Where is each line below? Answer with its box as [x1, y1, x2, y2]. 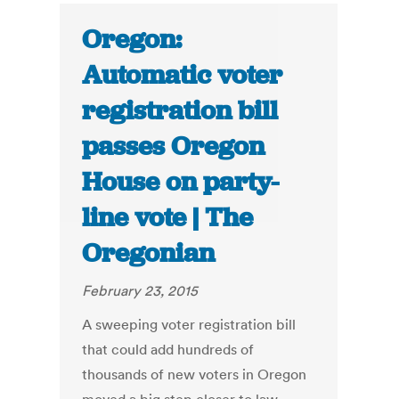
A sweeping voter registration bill [82, 315, 297, 334]
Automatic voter [82, 58, 283, 93]
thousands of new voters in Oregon [82, 365, 307, 384]
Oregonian [82, 236, 216, 271]
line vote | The [82, 200, 254, 235]
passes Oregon [82, 129, 265, 164]
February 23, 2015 [82, 281, 199, 300]
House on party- [82, 165, 280, 199]
